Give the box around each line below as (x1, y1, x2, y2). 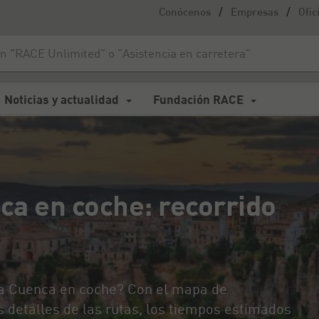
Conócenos (159, 8, 211, 19)
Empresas (231, 8, 278, 19)
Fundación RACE (153, 92, 244, 107)
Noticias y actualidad (4, 92, 119, 107)
